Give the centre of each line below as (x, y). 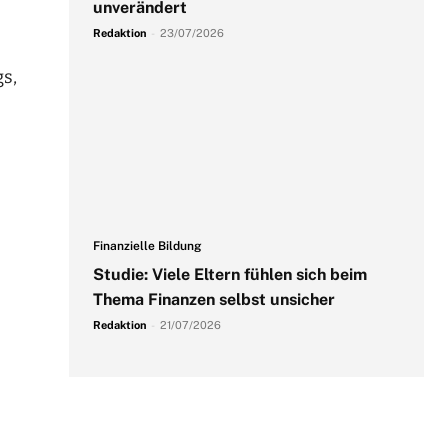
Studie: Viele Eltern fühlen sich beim (229, 274)
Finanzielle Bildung (147, 245)
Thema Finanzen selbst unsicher (213, 299)
